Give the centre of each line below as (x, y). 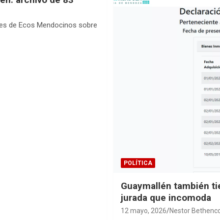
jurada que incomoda (166, 198)
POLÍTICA (138, 163)
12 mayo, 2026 (144, 211)
